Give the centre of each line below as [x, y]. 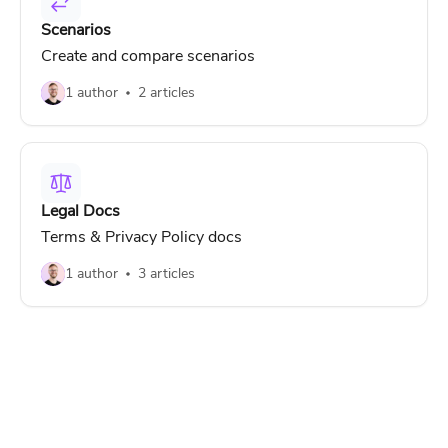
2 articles [166, 92]
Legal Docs [80, 211]
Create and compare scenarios [148, 56]
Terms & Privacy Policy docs [141, 237]
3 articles [166, 273]
